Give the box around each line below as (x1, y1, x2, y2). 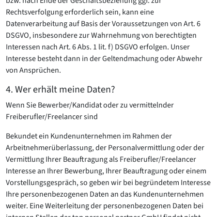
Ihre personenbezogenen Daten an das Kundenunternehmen (6, 189, 204, 200)
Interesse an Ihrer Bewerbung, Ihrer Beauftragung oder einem (6, 166, 206, 176)
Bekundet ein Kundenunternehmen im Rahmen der (6, 131, 172, 141)
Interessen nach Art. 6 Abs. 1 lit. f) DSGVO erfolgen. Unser (6, 42, 190, 52)
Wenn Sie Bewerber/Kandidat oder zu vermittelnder (6, 100, 174, 110)
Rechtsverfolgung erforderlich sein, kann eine (6, 7, 154, 17)
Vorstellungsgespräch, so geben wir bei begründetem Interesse (6, 177, 211, 188)
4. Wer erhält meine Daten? (6, 83, 115, 96)
